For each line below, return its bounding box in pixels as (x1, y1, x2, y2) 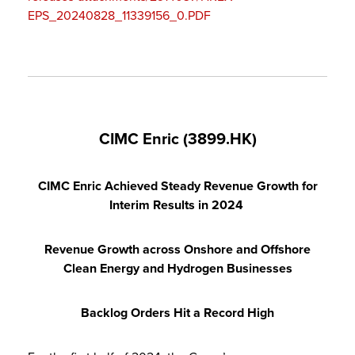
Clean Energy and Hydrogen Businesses (63, 260, 292, 277)
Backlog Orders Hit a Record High (81, 304, 274, 321)
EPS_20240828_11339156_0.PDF (28, 7, 211, 24)
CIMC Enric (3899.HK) (98, 129, 257, 149)
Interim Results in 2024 (109, 197, 243, 213)
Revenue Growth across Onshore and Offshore (44, 241, 311, 258)
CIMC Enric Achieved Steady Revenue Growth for (37, 177, 318, 194)
